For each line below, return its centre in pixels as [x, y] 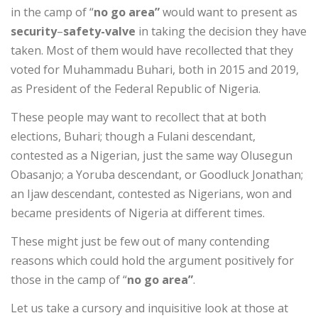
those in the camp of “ [69, 280]
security [34, 31]
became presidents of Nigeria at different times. [138, 213]
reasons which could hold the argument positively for [152, 261]
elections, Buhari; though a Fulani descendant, [133, 136]
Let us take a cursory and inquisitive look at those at [149, 308]
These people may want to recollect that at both [138, 117]
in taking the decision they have [221, 31]
